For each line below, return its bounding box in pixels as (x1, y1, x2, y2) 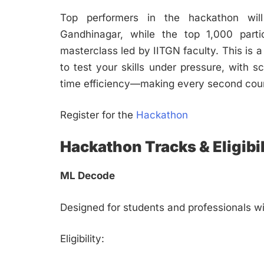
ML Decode (60, 170, 115, 182)
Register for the (60, 109, 136, 121)
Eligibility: (60, 233, 104, 245)
